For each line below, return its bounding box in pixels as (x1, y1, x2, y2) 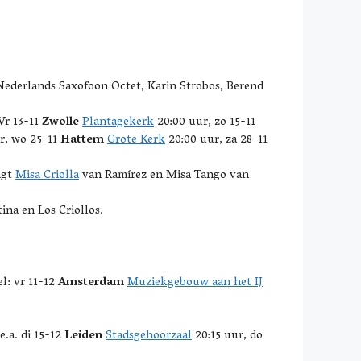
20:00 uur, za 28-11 (165, 129, 268, 151)
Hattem (60, 129, 104, 151)
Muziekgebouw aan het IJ (127, 272, 263, 294)
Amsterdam (58, 272, 124, 294)
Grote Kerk (107, 129, 165, 151)
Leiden (64, 325, 102, 347)
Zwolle (42, 111, 79, 134)
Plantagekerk (82, 111, 154, 134)
